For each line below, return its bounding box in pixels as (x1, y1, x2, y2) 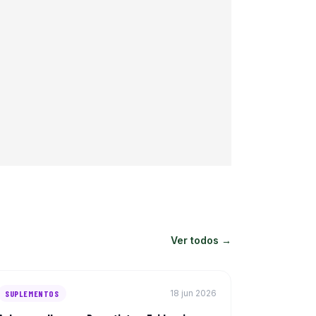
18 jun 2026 (170, 287, 217, 298)
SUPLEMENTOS (5, 288, 59, 298)
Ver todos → (171, 233, 231, 246)
